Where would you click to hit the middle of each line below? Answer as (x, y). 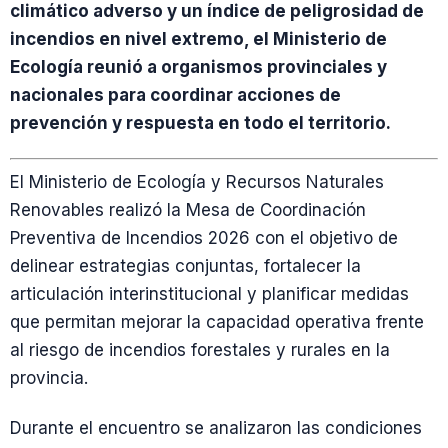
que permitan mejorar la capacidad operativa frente (217, 322)
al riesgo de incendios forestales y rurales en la (200, 350)
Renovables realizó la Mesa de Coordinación (188, 210)
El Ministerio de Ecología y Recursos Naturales (197, 182)
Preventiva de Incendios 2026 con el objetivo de (204, 238)
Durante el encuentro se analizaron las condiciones (216, 427)
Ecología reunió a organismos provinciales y (198, 66)
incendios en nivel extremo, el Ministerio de (198, 38)
